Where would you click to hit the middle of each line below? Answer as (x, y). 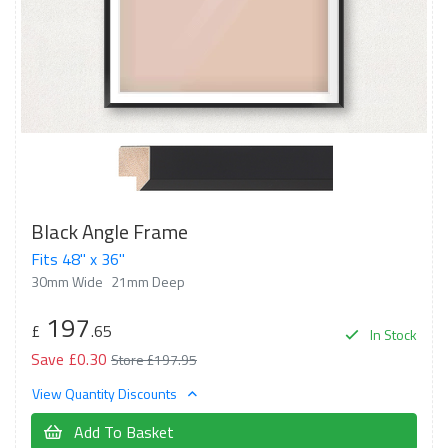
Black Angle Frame (109, 231)
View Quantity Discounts (106, 393)
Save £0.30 (69, 359)
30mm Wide (67, 281)
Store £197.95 (154, 359)
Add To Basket (122, 431)
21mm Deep (148, 281)
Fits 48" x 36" (78, 259)
